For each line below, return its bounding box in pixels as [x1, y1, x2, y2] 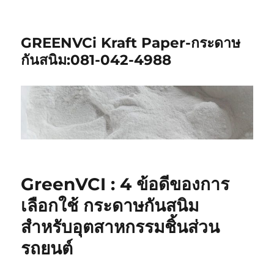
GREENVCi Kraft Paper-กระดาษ [21, 34, 241, 51]
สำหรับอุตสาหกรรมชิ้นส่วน [21, 217, 220, 238]
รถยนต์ [21, 238, 73, 259]
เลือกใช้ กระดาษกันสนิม [21, 195, 199, 217]
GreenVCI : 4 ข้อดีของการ [21, 174, 230, 195]
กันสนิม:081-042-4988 [21, 51, 172, 68]
